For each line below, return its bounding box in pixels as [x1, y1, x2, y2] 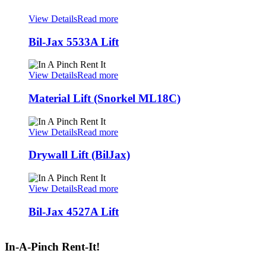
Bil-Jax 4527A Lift [28, 205, 119, 218]
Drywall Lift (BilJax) [28, 148, 130, 161]
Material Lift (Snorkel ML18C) [28, 91, 180, 104]
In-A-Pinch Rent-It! [5, 240, 100, 254]
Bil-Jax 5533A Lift [28, 35, 119, 48]
